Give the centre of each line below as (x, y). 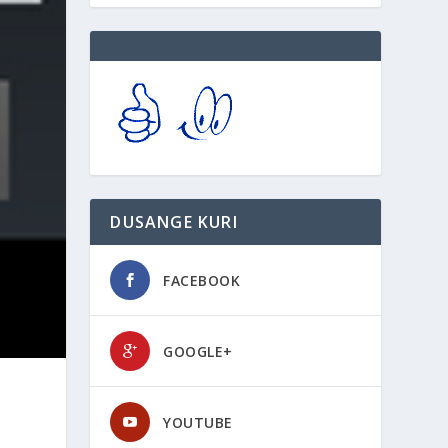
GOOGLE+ (198, 352)
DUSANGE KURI (174, 222)
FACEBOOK (202, 281)
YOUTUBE (198, 423)
